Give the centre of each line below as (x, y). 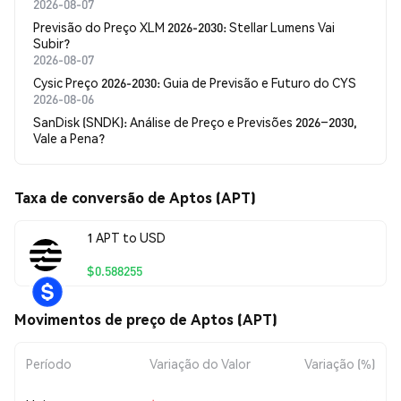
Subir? (51, 43)
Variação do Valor (200, 363)
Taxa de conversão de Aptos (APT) (135, 197)
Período (49, 363)
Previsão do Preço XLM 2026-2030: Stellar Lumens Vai (184, 27)
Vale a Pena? (69, 138)
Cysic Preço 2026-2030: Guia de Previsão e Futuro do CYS (195, 82)
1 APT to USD (126, 237)
